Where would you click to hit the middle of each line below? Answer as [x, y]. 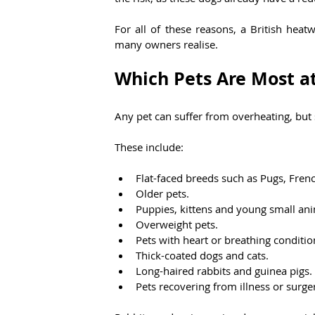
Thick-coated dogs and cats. [202, 256]
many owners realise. [166, 45]
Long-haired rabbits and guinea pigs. [224, 271]
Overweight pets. [177, 225]
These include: [149, 147]
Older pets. [162, 194]
